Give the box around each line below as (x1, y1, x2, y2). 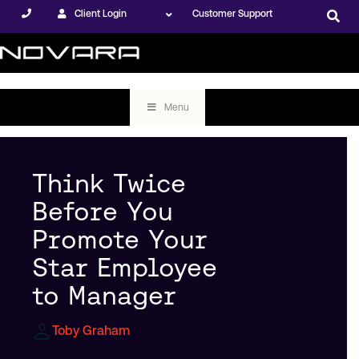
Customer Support (192, 8, 273, 19)
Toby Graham (52, 323, 130, 338)
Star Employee (32, 252, 217, 282)
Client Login (74, 8, 127, 19)
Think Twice (32, 168, 186, 198)
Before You (32, 196, 173, 226)
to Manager (32, 280, 176, 310)
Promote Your (32, 224, 208, 254)
